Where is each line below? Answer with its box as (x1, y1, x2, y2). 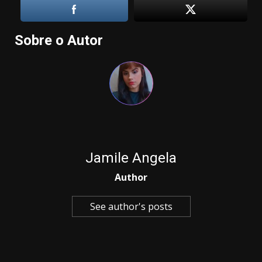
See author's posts (89, 199, 173, 213)
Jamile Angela (85, 149, 177, 166)
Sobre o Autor (15, 32, 103, 49)
